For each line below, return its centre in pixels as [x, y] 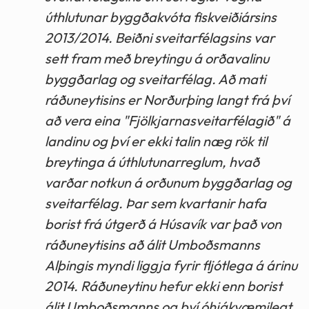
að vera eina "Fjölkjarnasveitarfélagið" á [168, 120]
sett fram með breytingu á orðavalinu [157, 58]
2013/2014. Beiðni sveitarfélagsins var [160, 37]
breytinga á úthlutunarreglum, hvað [152, 161]
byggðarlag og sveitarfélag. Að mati [155, 79]
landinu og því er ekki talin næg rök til [156, 141]
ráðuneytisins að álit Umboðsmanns [152, 244]
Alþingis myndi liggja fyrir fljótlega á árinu [171, 265]
